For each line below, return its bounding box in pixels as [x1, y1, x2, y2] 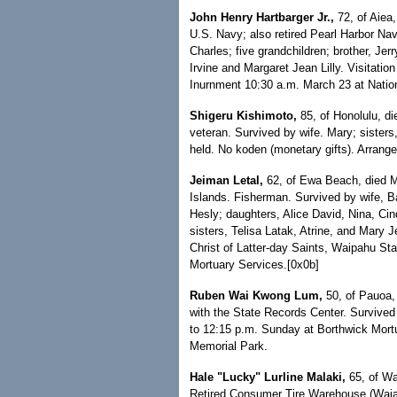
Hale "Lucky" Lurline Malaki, [190, 370, 346, 384]
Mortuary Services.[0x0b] [190, 258, 319, 271]
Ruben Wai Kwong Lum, [190, 289, 323, 302]
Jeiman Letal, [190, 174, 263, 187]
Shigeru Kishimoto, [190, 109, 297, 122]
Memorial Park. [190, 339, 268, 353]
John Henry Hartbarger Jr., [190, 11, 334, 24]
